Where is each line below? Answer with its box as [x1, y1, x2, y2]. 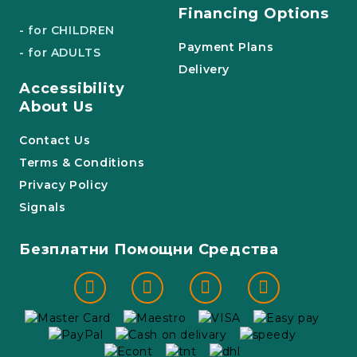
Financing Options [178, 5, 329, 22]
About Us [19, 98, 93, 116]
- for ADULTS [19, 45, 101, 60]
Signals [19, 200, 66, 214]
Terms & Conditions [19, 155, 145, 170]
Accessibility [19, 80, 125, 97]
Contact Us [19, 133, 91, 147]
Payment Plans [178, 40, 274, 54]
